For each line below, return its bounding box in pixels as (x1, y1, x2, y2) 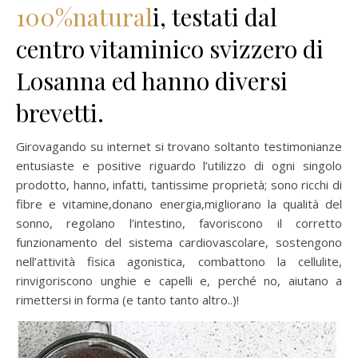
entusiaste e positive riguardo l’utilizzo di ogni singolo (16, 157, 342, 173)
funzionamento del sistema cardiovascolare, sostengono (16, 233, 342, 250)
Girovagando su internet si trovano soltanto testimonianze (16, 137, 342, 154)
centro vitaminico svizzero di (16, 32, 324, 65)
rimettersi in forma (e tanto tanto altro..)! (16, 291, 239, 308)
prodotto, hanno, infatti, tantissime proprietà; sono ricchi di (16, 176, 342, 193)
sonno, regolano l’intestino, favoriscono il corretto (16, 214, 342, 231)
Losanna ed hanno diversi (16, 64, 288, 97)
